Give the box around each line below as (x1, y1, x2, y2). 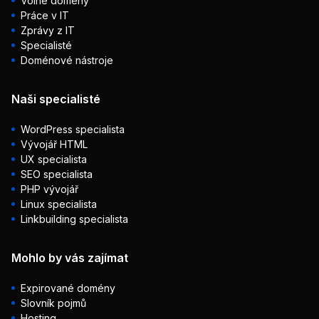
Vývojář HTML (21, 138, 88, 150)
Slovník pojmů (21, 297, 86, 309)
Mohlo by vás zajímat (11, 251, 128, 265)
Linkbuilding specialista (21, 213, 128, 225)
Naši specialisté (11, 92, 100, 106)
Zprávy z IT (21, 24, 75, 36)
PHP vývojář (21, 183, 78, 195)
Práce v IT (21, 9, 69, 21)
